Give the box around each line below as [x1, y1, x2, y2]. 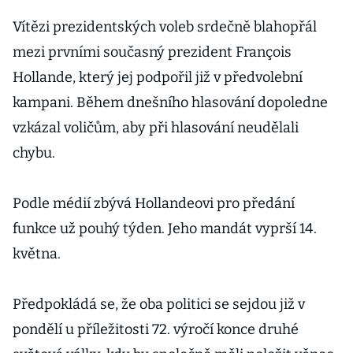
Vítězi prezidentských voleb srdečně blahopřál [13, 18, 317, 35]
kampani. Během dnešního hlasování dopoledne [13, 94, 328, 111]
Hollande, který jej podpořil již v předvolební [13, 69, 303, 86]
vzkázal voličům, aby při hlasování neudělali [13, 119, 299, 136]
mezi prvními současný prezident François [13, 43, 292, 61]
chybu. [13, 144, 55, 162]
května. [13, 245, 61, 262]
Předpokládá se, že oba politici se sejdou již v [13, 295, 305, 313]
